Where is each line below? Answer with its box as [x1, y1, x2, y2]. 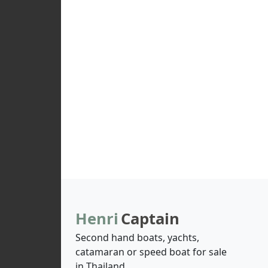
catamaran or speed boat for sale [75, 245, 227, 259]
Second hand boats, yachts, [75, 231, 199, 245]
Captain [121, 208, 179, 230]
